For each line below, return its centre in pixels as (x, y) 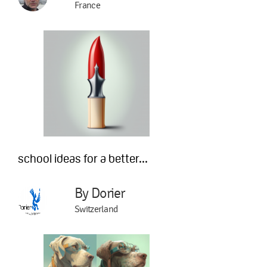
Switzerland (96, 209)
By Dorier (100, 193)
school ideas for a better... (83, 159)
